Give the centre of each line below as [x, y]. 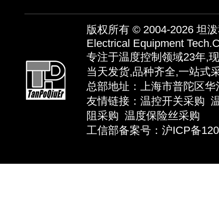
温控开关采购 [173, 101]
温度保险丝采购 [162, 116]
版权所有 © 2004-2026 [142, 30]
